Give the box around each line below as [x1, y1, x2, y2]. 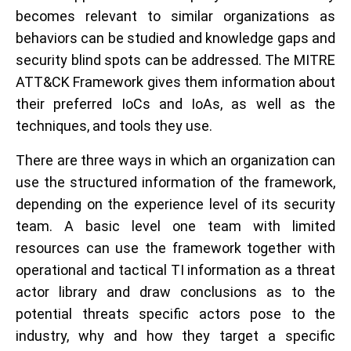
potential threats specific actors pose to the [16, 306, 335, 322]
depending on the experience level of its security [16, 196, 335, 212]
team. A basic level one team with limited [16, 218, 335, 234]
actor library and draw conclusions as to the [16, 284, 335, 300]
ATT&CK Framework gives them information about [16, 74, 335, 90]
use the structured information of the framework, [16, 174, 335, 190]
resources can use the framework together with [16, 240, 335, 256]
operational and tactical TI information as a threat [16, 262, 335, 278]
